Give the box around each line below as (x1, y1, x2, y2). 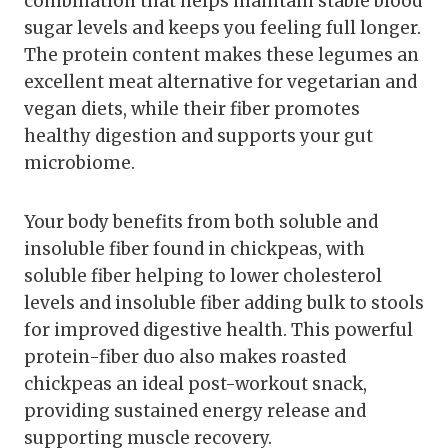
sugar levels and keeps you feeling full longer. (24, 17, 421, 40)
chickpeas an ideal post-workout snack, (24, 373, 367, 396)
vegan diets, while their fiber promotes (24, 98, 360, 121)
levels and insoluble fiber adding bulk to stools (24, 292, 424, 315)
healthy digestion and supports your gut (24, 125, 373, 148)
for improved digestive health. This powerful (24, 319, 413, 342)
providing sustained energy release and (24, 400, 366, 423)
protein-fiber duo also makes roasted (24, 346, 346, 369)
